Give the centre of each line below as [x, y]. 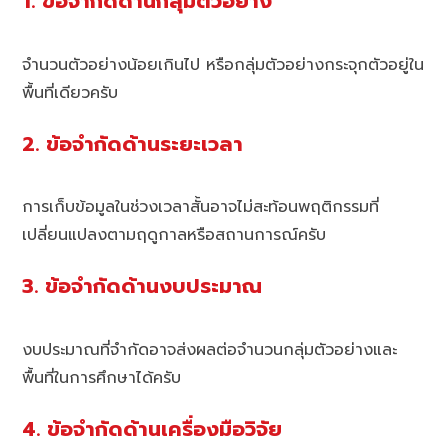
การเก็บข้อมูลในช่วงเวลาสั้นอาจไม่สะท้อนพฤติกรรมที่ [201, 207]
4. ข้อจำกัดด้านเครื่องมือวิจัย [152, 429]
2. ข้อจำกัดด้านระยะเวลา [133, 144]
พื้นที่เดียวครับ [70, 92]
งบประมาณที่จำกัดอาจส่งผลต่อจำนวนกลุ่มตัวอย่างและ [210, 349]
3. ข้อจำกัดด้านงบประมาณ [142, 287]
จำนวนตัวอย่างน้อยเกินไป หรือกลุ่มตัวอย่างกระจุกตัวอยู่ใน [223, 64]
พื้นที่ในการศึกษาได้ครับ [102, 377]
